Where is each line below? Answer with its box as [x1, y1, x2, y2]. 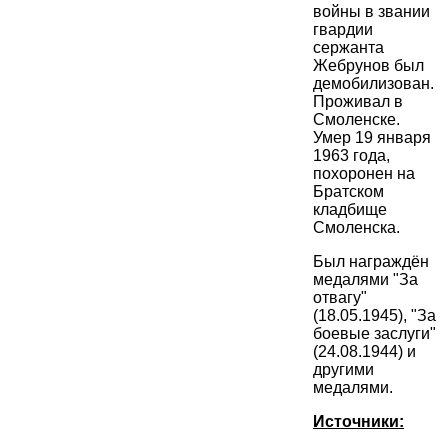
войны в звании [313, 3, 430, 21]
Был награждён [313, 253, 429, 271]
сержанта [313, 39, 384, 57]
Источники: [313, 413, 404, 431]
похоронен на [313, 165, 415, 183]
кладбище [313, 201, 387, 219]
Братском [313, 183, 384, 201]
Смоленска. [313, 219, 400, 237]
